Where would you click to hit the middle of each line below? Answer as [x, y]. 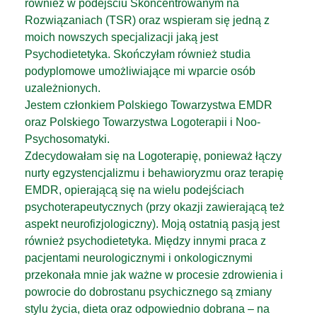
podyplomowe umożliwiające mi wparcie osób [140, 71]
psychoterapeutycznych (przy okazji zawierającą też [155, 207]
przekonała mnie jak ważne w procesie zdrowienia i [154, 275]
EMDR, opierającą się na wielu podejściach [134, 190]
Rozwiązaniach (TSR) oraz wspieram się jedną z [147, 20]
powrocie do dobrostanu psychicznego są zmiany [148, 292]
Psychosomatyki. [67, 139]
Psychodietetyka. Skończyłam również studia [138, 54]
